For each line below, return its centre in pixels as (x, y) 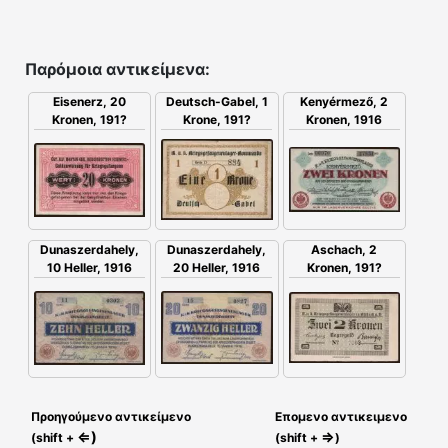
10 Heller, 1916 (90, 268)
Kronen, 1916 (344, 120)
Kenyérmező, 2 (344, 102)
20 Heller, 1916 (217, 268)
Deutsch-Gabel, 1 (216, 102)
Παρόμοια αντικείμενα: (117, 69)
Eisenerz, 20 (90, 102)
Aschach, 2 (344, 250)
